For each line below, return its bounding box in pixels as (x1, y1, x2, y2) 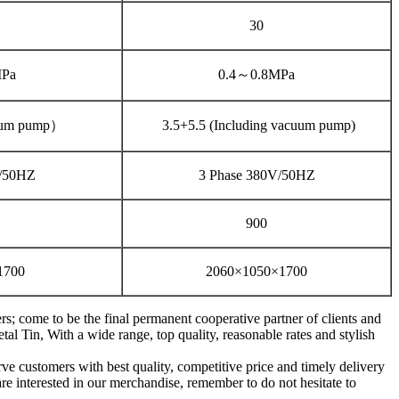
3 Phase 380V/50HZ (198, 167, 315, 183)
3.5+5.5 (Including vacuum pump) (158, 117, 355, 133)
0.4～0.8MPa (218, 66, 295, 82)
